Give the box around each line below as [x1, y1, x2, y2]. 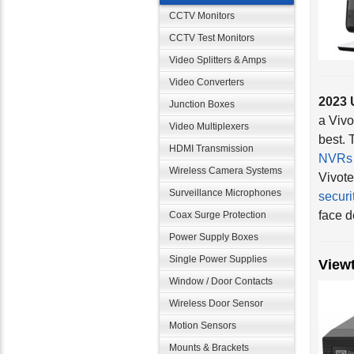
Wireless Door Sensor [169, 298, 263, 309]
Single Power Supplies [169, 254, 267, 265]
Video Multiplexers [169, 121, 249, 132]
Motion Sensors [169, 320, 236, 331]
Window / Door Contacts [169, 276, 273, 287]
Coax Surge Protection [169, 209, 266, 220]
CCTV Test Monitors [169, 32, 254, 43]
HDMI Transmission [169, 143, 254, 154]
